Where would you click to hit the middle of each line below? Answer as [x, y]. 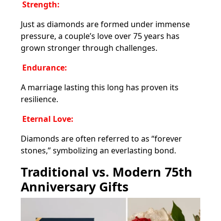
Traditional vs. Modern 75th [107, 171]
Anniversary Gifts [75, 186]
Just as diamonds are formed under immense [105, 24]
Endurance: [45, 67]
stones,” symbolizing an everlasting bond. [98, 150]
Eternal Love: [48, 119]
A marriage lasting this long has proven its [100, 87]
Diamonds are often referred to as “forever [101, 138]
